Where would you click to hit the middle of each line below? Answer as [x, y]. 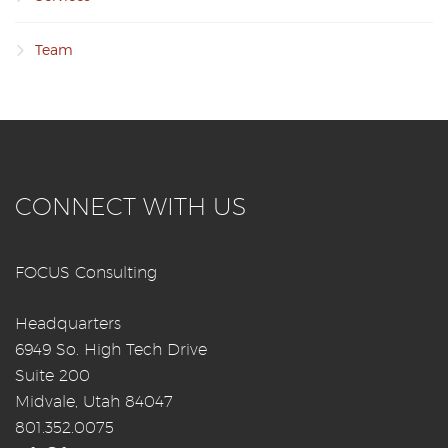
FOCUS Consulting [86, 272]
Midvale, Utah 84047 [94, 401]
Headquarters [68, 323]
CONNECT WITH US [130, 205]
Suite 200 [52, 375]
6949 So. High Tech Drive [111, 349]
